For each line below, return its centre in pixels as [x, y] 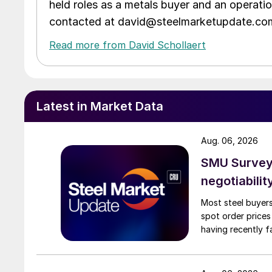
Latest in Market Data [100, 106]
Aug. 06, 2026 [229, 140]
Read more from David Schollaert [127, 45]
